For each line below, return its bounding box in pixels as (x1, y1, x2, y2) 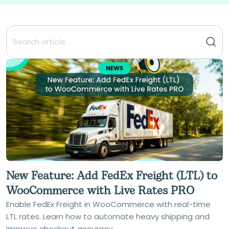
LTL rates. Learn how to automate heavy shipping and (6, 211, 210, 222)
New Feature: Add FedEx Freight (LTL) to (6, 168, 217, 185)
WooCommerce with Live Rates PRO (6, 182, 194, 199)
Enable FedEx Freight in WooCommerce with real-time (6, 199, 211, 210)
